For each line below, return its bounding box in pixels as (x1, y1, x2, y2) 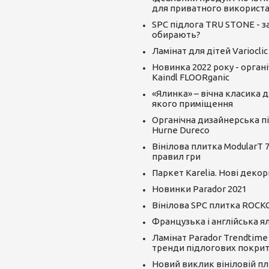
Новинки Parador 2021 (151, 183, 247, 194)
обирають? (151, 29, 201, 40)
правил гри (151, 151, 201, 162)
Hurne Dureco (151, 124, 210, 135)
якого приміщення (151, 98, 233, 109)
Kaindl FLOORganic (151, 71, 229, 82)
